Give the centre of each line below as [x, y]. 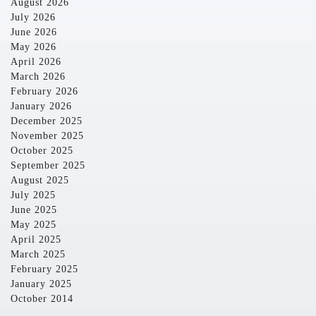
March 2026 [38, 77]
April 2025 [36, 239]
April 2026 [36, 62]
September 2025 [48, 165]
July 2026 [33, 17]
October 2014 [42, 299]
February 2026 [44, 91]
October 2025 [42, 151]
